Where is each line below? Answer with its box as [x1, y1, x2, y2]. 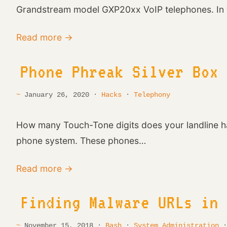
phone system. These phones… [16, 135, 146, 146]
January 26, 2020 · [24, 90, 101, 99]
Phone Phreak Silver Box [20, 61, 218, 82]
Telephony [134, 90, 170, 99]
